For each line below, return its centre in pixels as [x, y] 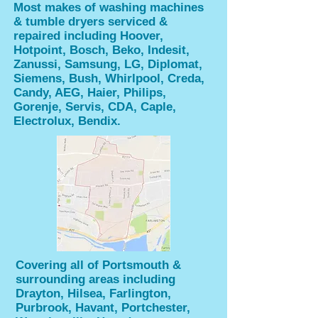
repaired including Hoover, [88, 36]
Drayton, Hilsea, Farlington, [93, 294]
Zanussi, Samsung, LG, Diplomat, [108, 64]
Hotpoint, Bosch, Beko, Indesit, [102, 50]
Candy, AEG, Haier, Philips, [90, 93]
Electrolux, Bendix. [67, 121]
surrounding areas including [95, 279]
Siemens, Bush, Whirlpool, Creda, [109, 78]
